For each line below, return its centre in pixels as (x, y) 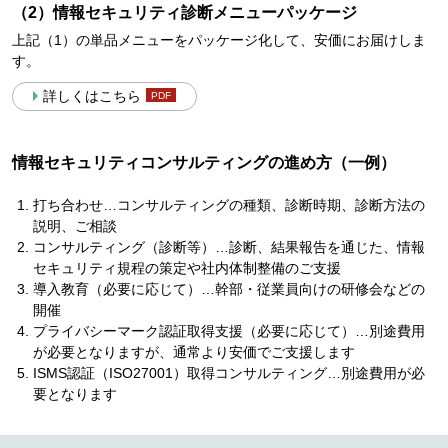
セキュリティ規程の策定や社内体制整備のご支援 (186, 268)
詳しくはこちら (91, 96)
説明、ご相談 (74, 226)
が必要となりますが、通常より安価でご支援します (193, 352)
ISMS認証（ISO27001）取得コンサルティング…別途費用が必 (228, 373)
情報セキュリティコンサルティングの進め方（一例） (203, 162)
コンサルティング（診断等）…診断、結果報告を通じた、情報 (228, 247)
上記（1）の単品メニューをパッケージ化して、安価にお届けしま (218, 40)
